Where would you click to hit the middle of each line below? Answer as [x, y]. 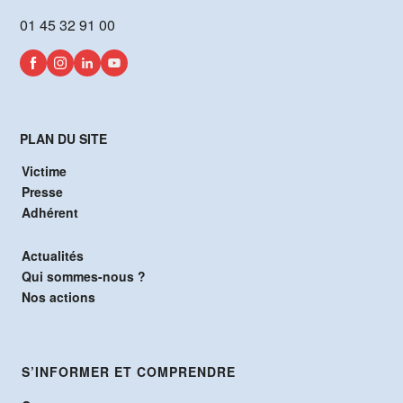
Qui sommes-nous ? [84, 276]
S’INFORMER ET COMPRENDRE [129, 371]
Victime [45, 170]
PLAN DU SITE [64, 138]
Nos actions [59, 296]
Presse [43, 191]
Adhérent [50, 212]
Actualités [53, 255]
